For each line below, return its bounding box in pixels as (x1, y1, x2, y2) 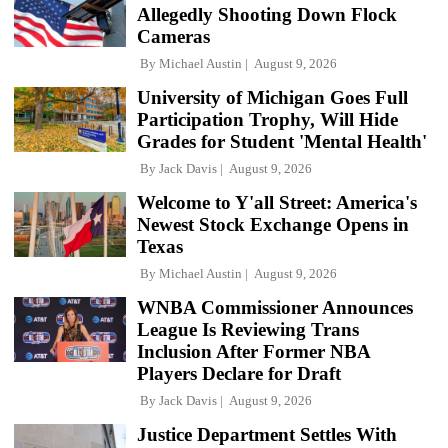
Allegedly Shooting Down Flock (137, 3, 397, 25)
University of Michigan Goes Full (137, 86, 408, 108)
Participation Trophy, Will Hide (137, 108, 398, 130)
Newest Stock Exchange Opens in (137, 213, 409, 235)
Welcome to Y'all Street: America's (137, 191, 417, 213)
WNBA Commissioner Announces (137, 296, 413, 318)
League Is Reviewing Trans (137, 318, 359, 340)
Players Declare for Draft (137, 362, 341, 384)
